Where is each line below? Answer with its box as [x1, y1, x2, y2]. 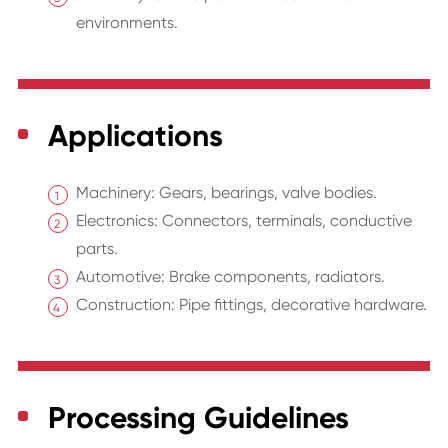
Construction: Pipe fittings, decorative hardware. [75, 295, 427, 315]
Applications [47, 118, 223, 155]
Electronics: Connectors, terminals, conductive [75, 211, 412, 231]
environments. [75, 13, 178, 33]
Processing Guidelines [47, 400, 349, 437]
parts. [75, 239, 118, 259]
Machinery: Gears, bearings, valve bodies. [75, 183, 377, 203]
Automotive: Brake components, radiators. [75, 267, 385, 287]
